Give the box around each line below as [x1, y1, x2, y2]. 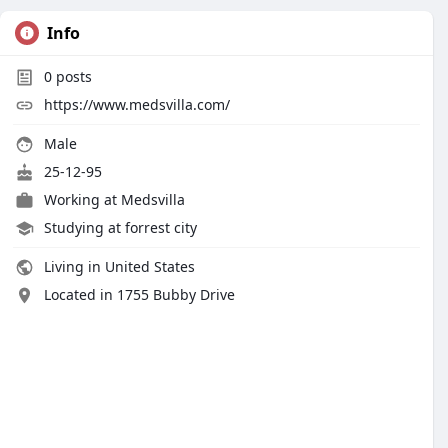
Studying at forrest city [44, 218, 197, 237]
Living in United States [40, 257, 195, 276]
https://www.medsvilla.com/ [44, 95, 230, 114]
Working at [44, 190, 121, 209]
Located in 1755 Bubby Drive [44, 285, 235, 304]
